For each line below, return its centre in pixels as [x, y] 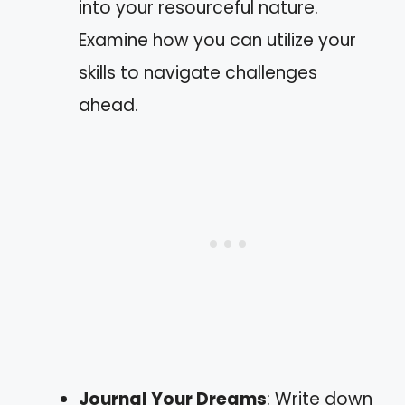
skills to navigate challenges [198, 73]
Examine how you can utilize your [217, 40]
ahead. [108, 105]
